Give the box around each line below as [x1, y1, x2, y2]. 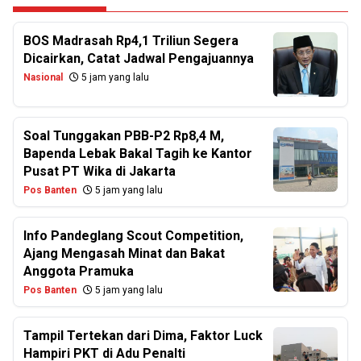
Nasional [23, 72, 63, 83]
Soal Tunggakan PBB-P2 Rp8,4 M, [23, 128, 224, 143]
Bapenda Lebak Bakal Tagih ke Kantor [23, 146, 252, 161]
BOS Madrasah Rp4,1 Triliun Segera [23, 33, 239, 48]
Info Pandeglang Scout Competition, [23, 228, 243, 243]
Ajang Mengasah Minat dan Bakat [23, 246, 225, 261]
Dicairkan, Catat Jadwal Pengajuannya [23, 51, 254, 66]
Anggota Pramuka [23, 263, 134, 279]
